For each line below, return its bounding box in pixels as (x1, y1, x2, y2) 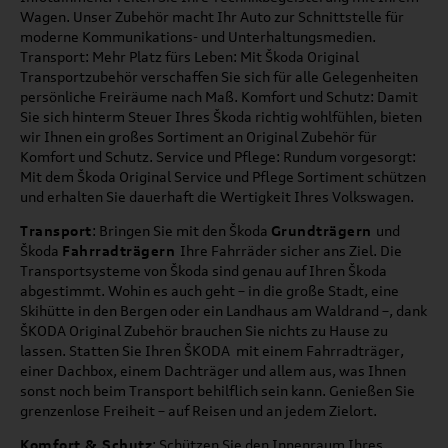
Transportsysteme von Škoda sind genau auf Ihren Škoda (20, 261, 387, 279)
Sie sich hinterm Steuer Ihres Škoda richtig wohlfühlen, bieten (20, 107, 422, 125)
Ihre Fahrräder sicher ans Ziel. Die (179, 241, 402, 259)
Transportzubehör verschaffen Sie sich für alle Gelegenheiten (20, 67, 418, 85)
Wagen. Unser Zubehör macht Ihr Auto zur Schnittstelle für (20, 7, 404, 25)
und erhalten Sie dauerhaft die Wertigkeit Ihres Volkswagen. (20, 187, 414, 205)
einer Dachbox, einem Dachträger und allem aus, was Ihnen (20, 361, 406, 379)
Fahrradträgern (62, 241, 180, 259)
